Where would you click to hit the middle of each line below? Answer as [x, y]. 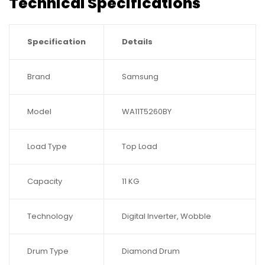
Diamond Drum [151, 251]
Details [137, 42]
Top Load [140, 147]
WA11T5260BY [147, 112]
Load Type [47, 147]
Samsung [140, 77]
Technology [50, 216]
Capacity [45, 182]
